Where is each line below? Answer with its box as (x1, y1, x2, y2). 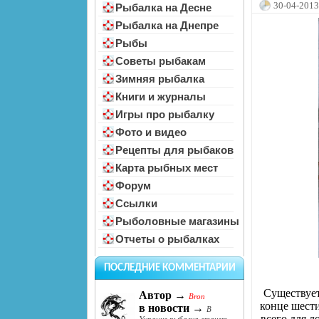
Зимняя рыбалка (115, 73, 204, 85)
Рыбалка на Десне (115, 1, 211, 14)
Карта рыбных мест (115, 162, 218, 174)
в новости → (139, 302, 204, 314)
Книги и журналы (115, 90, 206, 103)
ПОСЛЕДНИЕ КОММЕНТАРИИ (103, 263, 236, 273)
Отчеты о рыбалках (115, 233, 219, 245)
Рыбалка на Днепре (115, 19, 219, 31)
